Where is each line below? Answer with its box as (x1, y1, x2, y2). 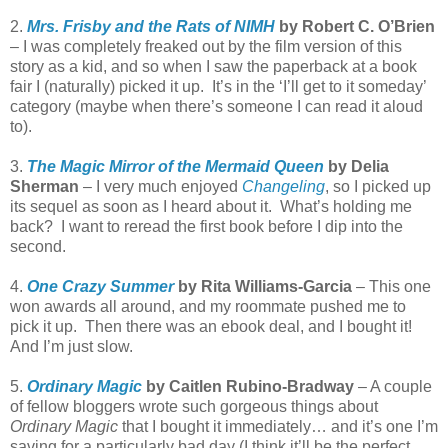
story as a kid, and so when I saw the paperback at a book (10, 57, 417, 75)
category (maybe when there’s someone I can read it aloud (10, 97, 423, 115)
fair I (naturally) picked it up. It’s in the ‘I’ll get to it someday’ (10, 77, 426, 95)
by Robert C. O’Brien (275, 17, 435, 35)
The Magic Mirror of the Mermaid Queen (27, 157, 324, 175)
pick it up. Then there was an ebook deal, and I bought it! (10, 317, 416, 335)
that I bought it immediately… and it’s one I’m (118, 417, 438, 435)
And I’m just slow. (10, 337, 133, 355)
